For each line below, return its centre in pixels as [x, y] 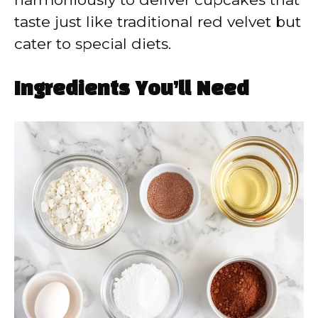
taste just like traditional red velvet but [158, 22]
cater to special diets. [93, 44]
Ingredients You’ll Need [132, 89]
